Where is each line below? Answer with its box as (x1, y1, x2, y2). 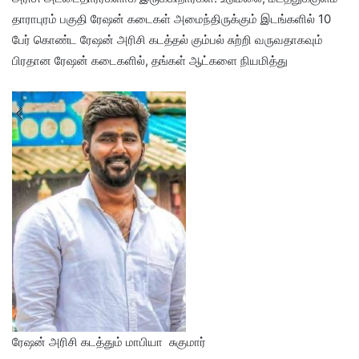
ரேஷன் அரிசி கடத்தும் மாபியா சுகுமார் (12, 334, 206, 349)
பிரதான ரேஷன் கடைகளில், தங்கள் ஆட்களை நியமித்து (12, 53, 288, 68)
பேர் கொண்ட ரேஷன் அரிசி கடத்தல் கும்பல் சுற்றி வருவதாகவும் (12, 32, 323, 47)
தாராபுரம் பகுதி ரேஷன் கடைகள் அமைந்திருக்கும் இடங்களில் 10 (12, 11, 331, 26)
